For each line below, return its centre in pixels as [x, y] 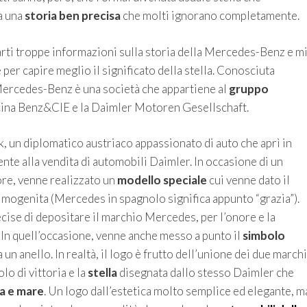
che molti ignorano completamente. [210, 16]
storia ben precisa [72, 16]
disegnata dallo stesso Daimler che [205, 273]
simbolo [263, 236]
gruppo [248, 88]
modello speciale [162, 180]
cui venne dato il [248, 180]
